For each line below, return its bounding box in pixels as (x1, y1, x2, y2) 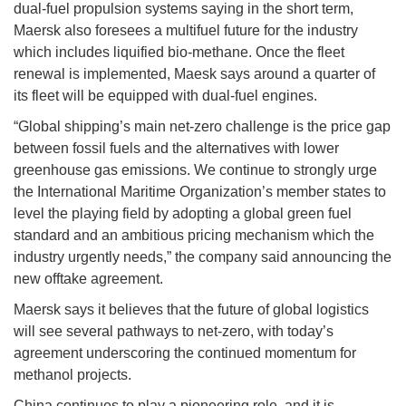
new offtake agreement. (14, 271, 163, 287)
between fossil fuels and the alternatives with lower (14, 140, 339, 157)
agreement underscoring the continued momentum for (14, 345, 356, 362)
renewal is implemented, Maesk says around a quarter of (14, 66, 375, 82)
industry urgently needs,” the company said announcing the (14, 249, 391, 266)
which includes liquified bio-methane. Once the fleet (14, 44, 344, 61)
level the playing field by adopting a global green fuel (14, 206, 352, 222)
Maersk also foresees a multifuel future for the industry (14, 23, 358, 39)
